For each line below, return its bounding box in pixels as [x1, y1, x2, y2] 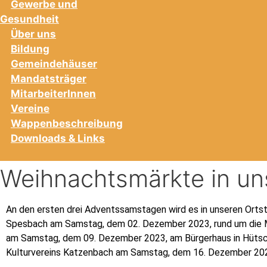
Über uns [11, 27, 56, 40]
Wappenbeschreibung [11, 117, 123, 129]
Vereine [11, 102, 49, 114]
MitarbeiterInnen [11, 87, 96, 100]
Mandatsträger [11, 72, 86, 85]
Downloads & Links [11, 132, 105, 144]
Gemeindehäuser [11, 57, 97, 70]
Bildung [11, 42, 49, 55]
